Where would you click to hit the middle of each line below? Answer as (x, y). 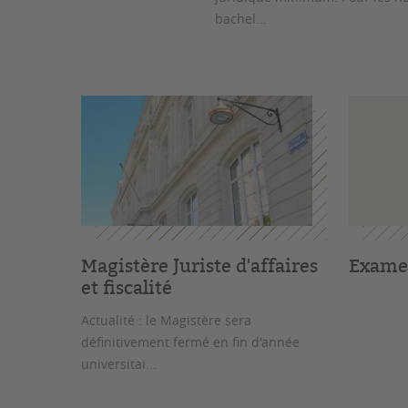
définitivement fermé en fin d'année (191, 342)
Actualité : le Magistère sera (167, 320)
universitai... (119, 363)
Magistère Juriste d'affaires (200, 265)
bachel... (241, 18)
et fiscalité (127, 287)
